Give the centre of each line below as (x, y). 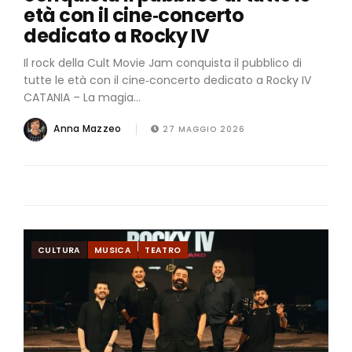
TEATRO (163, 250)
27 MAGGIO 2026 (202, 130)
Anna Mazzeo (88, 129)
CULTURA (59, 250)
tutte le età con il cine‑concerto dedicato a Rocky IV (167, 80)
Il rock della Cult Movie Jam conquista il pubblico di (163, 62)
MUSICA (113, 250)
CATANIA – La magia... (82, 97)
